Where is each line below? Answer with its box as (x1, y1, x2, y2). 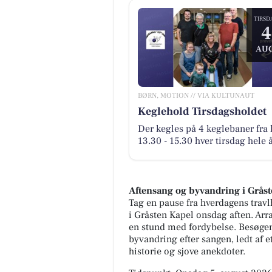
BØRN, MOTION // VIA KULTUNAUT (137, 90, 254, 100)
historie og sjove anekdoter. (129, 245, 245, 258)
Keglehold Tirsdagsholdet (137, 104, 267, 118)
